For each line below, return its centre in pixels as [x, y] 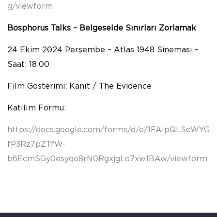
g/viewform [30, 7]
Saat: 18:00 [28, 65]
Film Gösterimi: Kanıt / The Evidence [79, 86]
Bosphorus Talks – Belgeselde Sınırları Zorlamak [102, 28]
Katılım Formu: [37, 108]
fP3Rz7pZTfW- [36, 145]
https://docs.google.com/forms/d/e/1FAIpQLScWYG [108, 130]
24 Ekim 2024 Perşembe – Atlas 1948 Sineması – [103, 50]
